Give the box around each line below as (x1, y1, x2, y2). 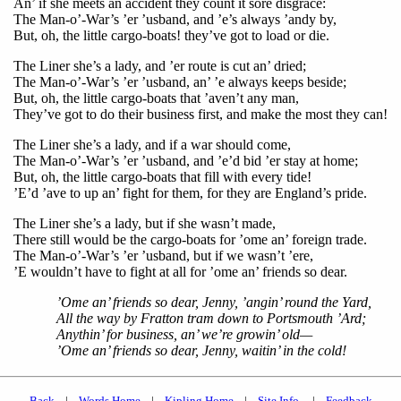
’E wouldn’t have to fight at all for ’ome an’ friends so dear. (13, 263, 347, 279)
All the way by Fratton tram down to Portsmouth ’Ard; (56, 310, 366, 326)
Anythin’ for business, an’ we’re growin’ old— (56, 326, 312, 342)
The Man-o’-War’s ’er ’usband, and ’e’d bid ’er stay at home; (13, 152, 358, 168)
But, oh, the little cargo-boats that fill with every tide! (13, 168, 311, 184)
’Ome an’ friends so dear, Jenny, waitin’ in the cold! (56, 342, 346, 358)
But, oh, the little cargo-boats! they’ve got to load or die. (13, 27, 329, 43)
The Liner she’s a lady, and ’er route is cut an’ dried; (13, 57, 306, 73)
